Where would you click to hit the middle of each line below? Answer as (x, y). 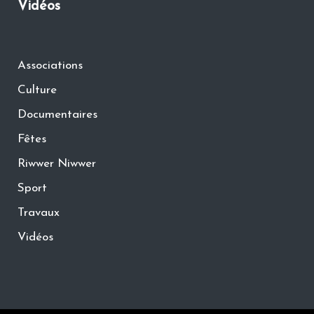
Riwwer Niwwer (56, 164)
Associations (50, 66)
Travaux (38, 213)
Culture (37, 90)
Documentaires (57, 115)
